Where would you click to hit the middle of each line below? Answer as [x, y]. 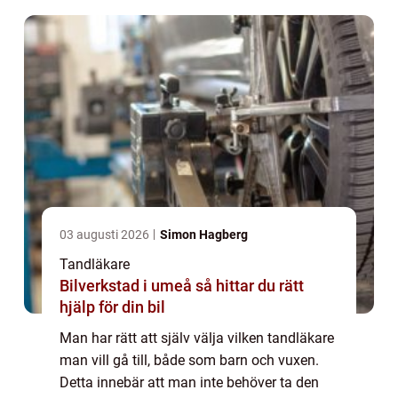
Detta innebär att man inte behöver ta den [189, 382]
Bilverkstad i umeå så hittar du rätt [127, 285]
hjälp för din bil [112, 306]
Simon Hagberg [204, 234]
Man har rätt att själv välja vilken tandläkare [197, 338]
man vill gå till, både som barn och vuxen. [189, 360]
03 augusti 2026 [106, 234]
